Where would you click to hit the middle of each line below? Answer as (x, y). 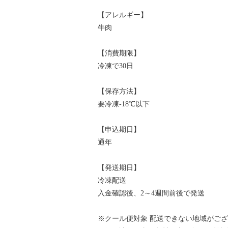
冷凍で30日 (116, 66)
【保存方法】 (119, 91)
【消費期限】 (119, 53)
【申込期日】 (119, 129)
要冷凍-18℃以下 (124, 104)
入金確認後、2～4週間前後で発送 (151, 193)
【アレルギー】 (123, 15)
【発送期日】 (119, 167)
